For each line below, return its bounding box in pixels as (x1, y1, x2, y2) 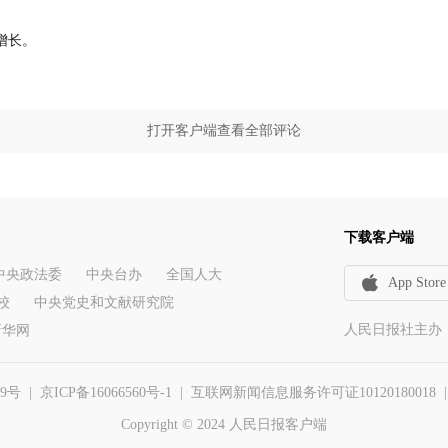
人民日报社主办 (344, 321, 442, 337)
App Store (388, 274, 446, 290)
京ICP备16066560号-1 (40, 385, 172, 401)
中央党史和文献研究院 (34, 294, 174, 310)
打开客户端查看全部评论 (147, 123, 301, 138)
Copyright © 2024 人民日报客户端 (121, 416, 327, 432)
